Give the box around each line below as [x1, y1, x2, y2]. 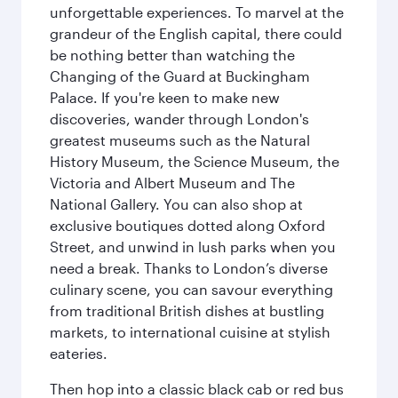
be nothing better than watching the [50, 46, 295, 63]
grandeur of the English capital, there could [50, 25, 342, 42]
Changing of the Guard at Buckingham [50, 68, 310, 84]
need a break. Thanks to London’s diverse [50, 259, 328, 276]
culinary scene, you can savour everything [50, 281, 333, 298]
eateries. [50, 345, 107, 362]
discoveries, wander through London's [50, 110, 309, 127]
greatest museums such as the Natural [50, 131, 310, 148]
